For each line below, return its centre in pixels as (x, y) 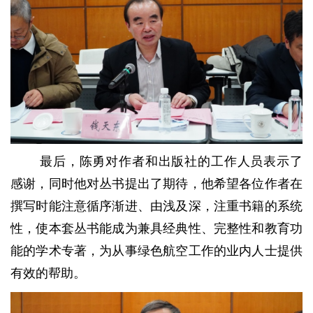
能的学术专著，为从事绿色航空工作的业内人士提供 (156, 251)
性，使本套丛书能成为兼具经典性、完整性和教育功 (156, 229)
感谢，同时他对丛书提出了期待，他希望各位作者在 (156, 184)
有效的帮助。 (48, 274)
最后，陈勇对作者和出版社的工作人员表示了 (171, 162)
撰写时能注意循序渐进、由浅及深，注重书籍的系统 (156, 206)
